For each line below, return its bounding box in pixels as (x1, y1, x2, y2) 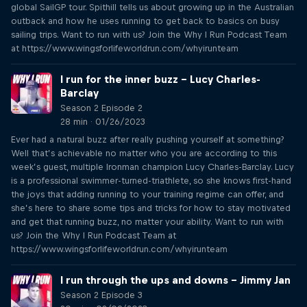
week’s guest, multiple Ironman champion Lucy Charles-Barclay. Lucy (11, 162, 294, 172)
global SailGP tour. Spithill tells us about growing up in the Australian (11, 2, 294, 12)
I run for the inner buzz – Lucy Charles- (60, 73, 260, 85)
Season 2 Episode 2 (60, 103, 143, 113)
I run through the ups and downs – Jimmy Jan (60, 274, 291, 286)
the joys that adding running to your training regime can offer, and (11, 189, 284, 199)
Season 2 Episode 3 (60, 290, 143, 300)
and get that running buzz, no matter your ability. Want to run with (11, 217, 284, 227)
